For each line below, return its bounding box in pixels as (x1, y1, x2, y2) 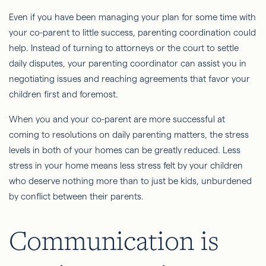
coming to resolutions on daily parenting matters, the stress (9, 129, 249, 140)
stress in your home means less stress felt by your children (9, 160, 243, 170)
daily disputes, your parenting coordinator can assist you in (9, 58, 246, 68)
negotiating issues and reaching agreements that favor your (9, 73, 250, 84)
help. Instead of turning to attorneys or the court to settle (9, 42, 239, 53)
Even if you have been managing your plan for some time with (9, 11, 256, 22)
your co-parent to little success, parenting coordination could (9, 27, 256, 37)
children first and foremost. (9, 88, 121, 99)
